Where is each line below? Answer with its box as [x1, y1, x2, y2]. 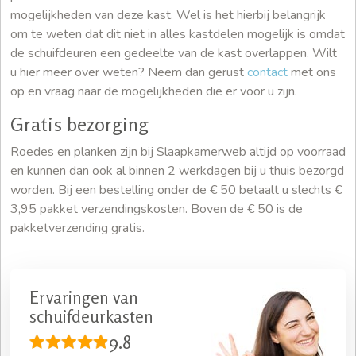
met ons [288, 63, 336, 81]
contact [247, 63, 288, 81]
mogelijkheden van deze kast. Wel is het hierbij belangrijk [10, 6, 326, 24]
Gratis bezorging [10, 112, 149, 136]
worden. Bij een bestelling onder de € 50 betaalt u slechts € [10, 180, 342, 199]
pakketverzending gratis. [10, 219, 145, 237]
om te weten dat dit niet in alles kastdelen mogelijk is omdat [10, 25, 345, 43]
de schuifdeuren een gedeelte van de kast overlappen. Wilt [10, 44, 337, 62]
